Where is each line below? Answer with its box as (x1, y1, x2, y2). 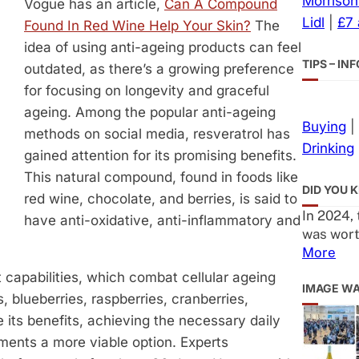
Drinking (302, 140, 354, 157)
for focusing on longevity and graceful (24, 83, 269, 99)
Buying (302, 119, 346, 135)
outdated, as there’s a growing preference (24, 61, 294, 78)
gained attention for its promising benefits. (24, 147, 296, 164)
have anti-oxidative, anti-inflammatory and (24, 212, 301, 229)
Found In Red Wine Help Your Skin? (24, 18, 251, 34)
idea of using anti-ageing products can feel (24, 39, 301, 56)
